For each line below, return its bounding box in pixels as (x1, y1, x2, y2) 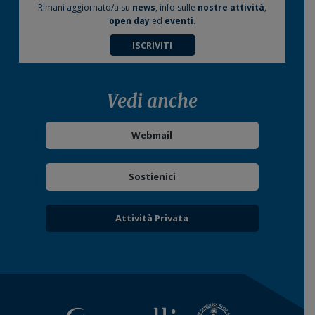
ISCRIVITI (132, 38, 172, 51)
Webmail (131, 129, 173, 142)
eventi (165, 14, 193, 27)
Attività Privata (115, 212, 189, 225)
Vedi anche (107, 90, 198, 113)
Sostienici (128, 170, 176, 184)
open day (109, 14, 150, 27)
